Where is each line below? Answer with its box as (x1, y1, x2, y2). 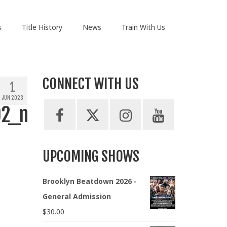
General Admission (42, 192, 111, 202)
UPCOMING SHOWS (42, 147, 139, 166)
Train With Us (121, 22, 165, 32)
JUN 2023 (1, 95, 23, 101)
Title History (21, 22, 62, 32)
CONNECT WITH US (42, 75, 139, 93)
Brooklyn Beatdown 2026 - (42, 176, 137, 186)
